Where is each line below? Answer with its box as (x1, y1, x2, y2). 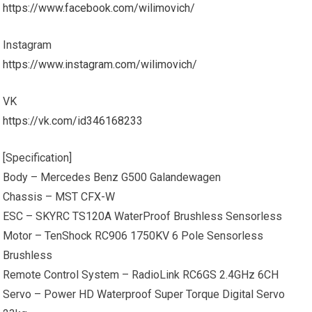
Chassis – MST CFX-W (3, 190, 116, 203)
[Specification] (3, 151, 72, 164)
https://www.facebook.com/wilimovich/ (3, 1, 196, 15)
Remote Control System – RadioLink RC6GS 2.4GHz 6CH (3, 268, 279, 281)
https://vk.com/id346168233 (3, 114, 143, 127)
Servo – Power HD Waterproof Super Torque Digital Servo (3, 288, 286, 301)
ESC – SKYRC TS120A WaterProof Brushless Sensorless (3, 210, 283, 223)
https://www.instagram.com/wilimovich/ (3, 58, 198, 71)
